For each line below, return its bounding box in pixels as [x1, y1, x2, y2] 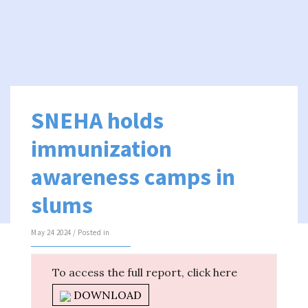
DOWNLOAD [71, 288, 142, 302]
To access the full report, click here [52, 265, 237, 279]
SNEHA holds [31, 106, 164, 135]
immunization [31, 134, 172, 163]
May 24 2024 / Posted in [31, 228, 110, 237]
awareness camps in [31, 162, 235, 191]
